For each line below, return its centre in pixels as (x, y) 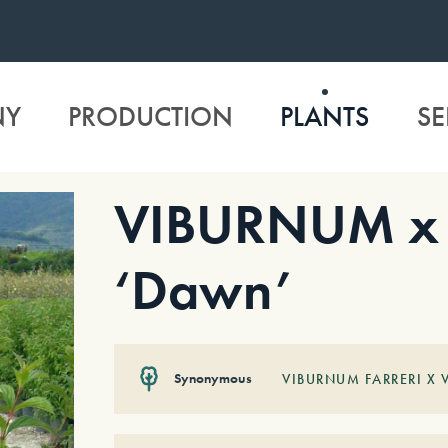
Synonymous (212, 378)
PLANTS (325, 117)
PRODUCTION (151, 117)
